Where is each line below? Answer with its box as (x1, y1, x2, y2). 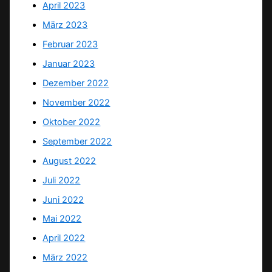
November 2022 (42, 97, 110, 108)
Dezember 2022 (42, 77, 109, 89)
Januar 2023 (42, 58, 95, 69)
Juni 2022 (42, 194, 84, 205)
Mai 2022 (42, 213, 82, 225)
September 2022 (42, 135, 112, 147)
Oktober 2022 (42, 116, 101, 127)
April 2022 (42, 233, 86, 244)
